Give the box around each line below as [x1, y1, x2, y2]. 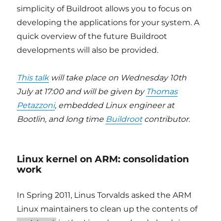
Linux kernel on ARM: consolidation [17, 153, 189, 165]
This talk [17, 73, 49, 82]
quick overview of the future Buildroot [17, 32, 168, 41]
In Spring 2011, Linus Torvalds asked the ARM [17, 190, 192, 200]
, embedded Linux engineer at [55, 101, 175, 110]
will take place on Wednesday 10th [49, 73, 187, 82]
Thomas [146, 87, 178, 96]
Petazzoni [17, 101, 55, 110]
